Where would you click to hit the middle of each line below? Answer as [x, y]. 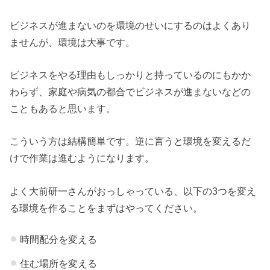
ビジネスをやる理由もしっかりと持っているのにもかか [130, 74]
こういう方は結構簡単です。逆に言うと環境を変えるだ [130, 141]
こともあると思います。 [63, 108]
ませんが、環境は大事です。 [73, 42]
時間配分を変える [58, 240]
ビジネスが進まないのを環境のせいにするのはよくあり [130, 25]
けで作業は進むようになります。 [82, 158]
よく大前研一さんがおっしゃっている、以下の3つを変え [133, 191]
